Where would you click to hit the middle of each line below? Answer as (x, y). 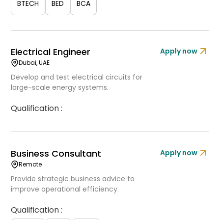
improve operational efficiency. (65, 189)
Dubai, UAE (34, 63)
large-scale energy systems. (60, 87)
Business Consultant (56, 153)
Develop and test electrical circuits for (77, 77)
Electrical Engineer (51, 52)
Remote (30, 164)
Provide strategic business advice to (73, 179)
